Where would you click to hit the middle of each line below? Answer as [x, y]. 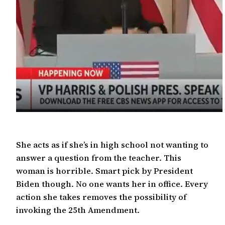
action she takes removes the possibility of [101, 197]
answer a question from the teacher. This [99, 158]
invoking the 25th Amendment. [78, 210]
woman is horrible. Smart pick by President [104, 171]
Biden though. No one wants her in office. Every [112, 184]
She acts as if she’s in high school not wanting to [112, 145]
